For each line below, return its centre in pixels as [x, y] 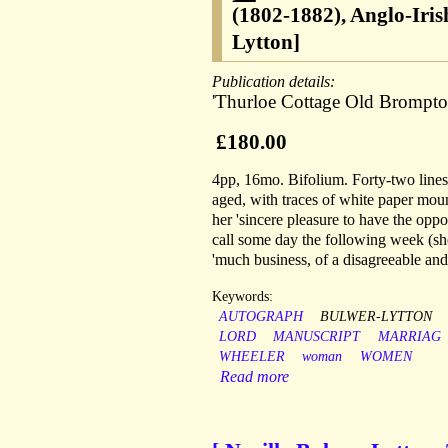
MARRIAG [409, 337]
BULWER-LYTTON [376, 317]
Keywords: [242, 297]
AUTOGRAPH [260, 317]
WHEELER [251, 357]
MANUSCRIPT [317, 337]
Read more [254, 377]
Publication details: [275, 82]
